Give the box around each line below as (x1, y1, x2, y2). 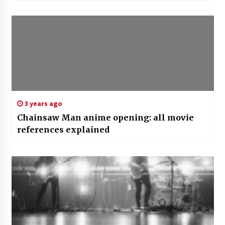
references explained (17, 125, 109, 135)
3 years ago (23, 99, 62, 108)
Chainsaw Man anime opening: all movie (17, 113, 194, 123)
